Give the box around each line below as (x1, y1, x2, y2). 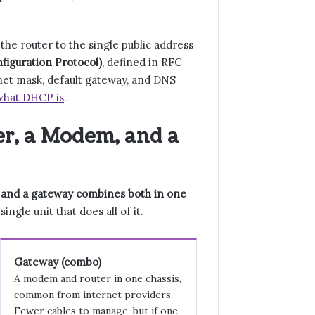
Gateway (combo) (13, 255, 101, 269)
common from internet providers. (13, 288, 173, 301)
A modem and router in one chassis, (13, 272, 181, 285)
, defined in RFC (102, 55, 182, 69)
